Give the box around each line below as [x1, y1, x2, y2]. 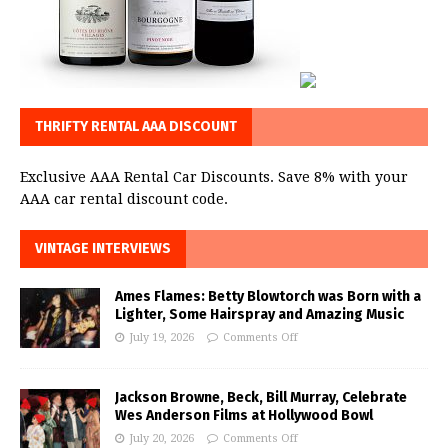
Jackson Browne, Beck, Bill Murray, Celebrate [115, 388, 407, 406]
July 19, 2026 [129, 330, 194, 344]
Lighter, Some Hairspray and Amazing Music [115, 305, 404, 323]
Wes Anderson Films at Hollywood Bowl [115, 406, 373, 424]
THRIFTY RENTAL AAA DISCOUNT [35, 117, 237, 135]
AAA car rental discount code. [20, 190, 228, 207]
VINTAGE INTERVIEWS [35, 239, 171, 257]
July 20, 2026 [129, 431, 194, 445]
